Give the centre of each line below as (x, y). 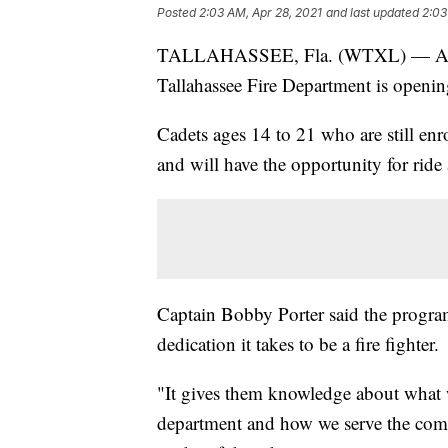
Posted (178, 13)
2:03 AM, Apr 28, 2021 (260, 13)
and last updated (372, 13)
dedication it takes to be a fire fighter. (298, 344)
